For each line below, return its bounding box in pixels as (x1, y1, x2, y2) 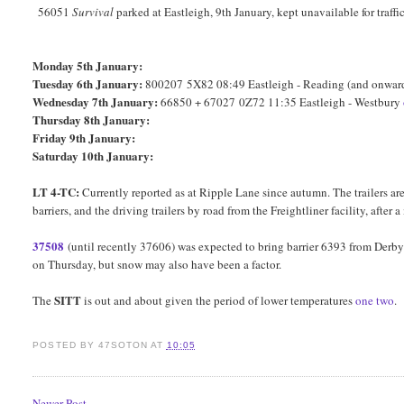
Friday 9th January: (32, 129, 136, 147)
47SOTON (97, 340, 148, 351)
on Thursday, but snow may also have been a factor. (32, 256, 282, 273)
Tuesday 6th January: (32, 75, 143, 93)
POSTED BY (32, 340, 98, 351)
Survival (72, 4, 115, 21)
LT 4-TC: (32, 183, 83, 201)
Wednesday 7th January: (32, 93, 159, 111)
